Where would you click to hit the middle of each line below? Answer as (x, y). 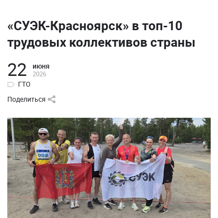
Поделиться (27, 99)
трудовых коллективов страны (101, 42)
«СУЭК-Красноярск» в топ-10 (95, 26)
